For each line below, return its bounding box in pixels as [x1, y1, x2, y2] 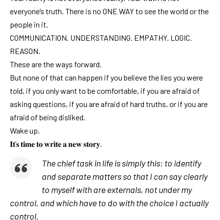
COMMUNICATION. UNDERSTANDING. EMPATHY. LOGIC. [10, 32, 192, 42]
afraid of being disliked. [10, 112, 85, 122]
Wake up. [10, 125, 40, 135]
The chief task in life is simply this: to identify [42, 158, 201, 169]
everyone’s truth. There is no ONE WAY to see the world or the [10, 6, 209, 16]
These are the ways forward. [10, 59, 102, 69]
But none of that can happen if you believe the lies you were [10, 72, 203, 82]
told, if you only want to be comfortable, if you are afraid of [10, 85, 200, 95]
